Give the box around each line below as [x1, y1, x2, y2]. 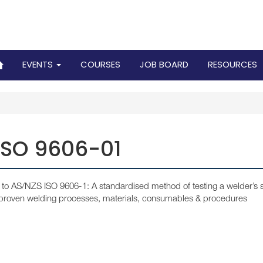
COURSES [80, 58, 120, 70]
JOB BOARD [140, 58, 188, 70]
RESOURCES [208, 58, 257, 70]
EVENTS [22, 58, 55, 70]
